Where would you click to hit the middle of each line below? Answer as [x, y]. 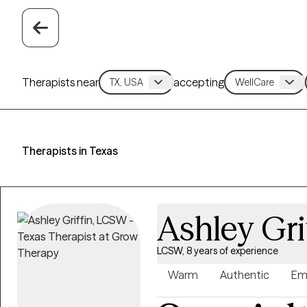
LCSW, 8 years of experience [218, 251]
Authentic [245, 275]
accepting [199, 82]
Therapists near [60, 82]
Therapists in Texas [70, 151]
